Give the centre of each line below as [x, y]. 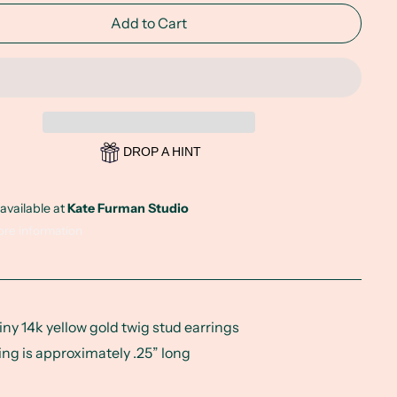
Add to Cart [149, 23]
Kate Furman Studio [128, 208]
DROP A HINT [163, 152]
